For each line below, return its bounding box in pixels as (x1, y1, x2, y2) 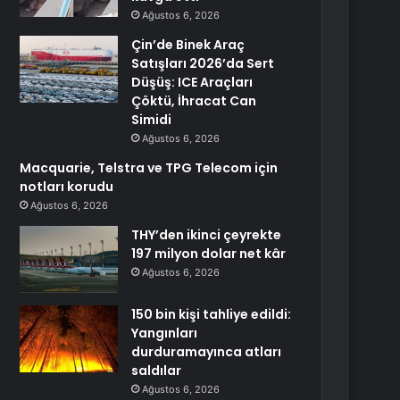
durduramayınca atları (131, 343, 282, 361)
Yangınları (131, 324, 198, 342)
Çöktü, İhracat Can (131, 92, 257, 110)
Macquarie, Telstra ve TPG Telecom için (20, 159, 279, 177)
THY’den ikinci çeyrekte (131, 226, 282, 244)
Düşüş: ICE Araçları (131, 73, 254, 91)
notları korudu (20, 178, 114, 196)
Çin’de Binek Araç (131, 36, 246, 54)
